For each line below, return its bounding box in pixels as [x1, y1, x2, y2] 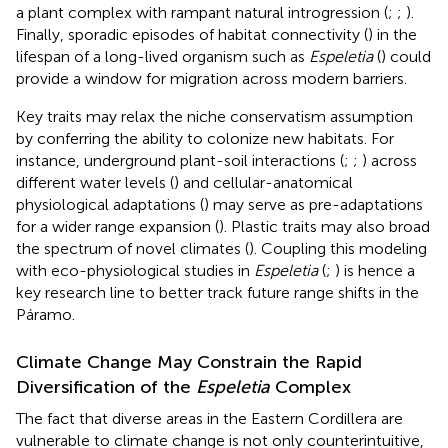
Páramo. [16, 304, 75, 324]
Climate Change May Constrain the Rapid [16, 350, 362, 373]
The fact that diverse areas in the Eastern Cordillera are [16, 408, 403, 428]
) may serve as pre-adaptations [204, 194, 423, 214]
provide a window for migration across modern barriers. [16, 68, 407, 88]
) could [381, 46, 431, 66]
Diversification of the [16, 375, 196, 398]
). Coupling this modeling [249, 238, 427, 258]
